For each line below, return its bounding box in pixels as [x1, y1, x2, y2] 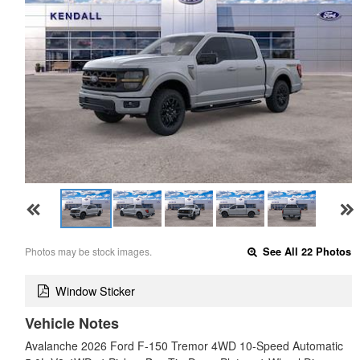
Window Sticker [55, 282, 135, 300]
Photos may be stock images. [25, 243, 152, 258]
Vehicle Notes [25, 313, 119, 334]
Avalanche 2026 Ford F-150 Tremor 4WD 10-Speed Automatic [25, 337, 343, 354]
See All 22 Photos [260, 243, 352, 259]
